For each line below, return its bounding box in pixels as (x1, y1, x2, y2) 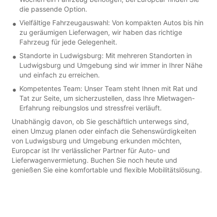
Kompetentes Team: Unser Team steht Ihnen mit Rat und (19, 84, 198, 93)
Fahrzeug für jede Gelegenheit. (19, 37, 117, 46)
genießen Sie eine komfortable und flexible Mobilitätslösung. (12, 165, 202, 174)
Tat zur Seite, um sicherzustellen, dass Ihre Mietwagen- (19, 93, 195, 102)
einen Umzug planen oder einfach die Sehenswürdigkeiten (12, 126, 196, 135)
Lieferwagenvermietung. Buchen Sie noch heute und (12, 155, 177, 164)
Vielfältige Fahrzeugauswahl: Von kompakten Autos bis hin (19, 18, 203, 27)
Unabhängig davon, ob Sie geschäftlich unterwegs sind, (12, 117, 189, 125)
